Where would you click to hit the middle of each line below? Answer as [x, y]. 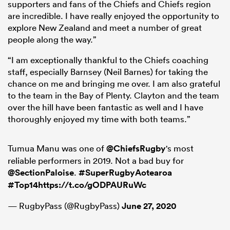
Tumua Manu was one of [57, 148]
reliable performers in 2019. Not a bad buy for [96, 160]
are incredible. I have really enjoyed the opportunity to [113, 15]
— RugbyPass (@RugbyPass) [65, 205]
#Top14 [23, 185]
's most [180, 148]
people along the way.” [52, 39]
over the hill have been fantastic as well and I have [106, 107]
